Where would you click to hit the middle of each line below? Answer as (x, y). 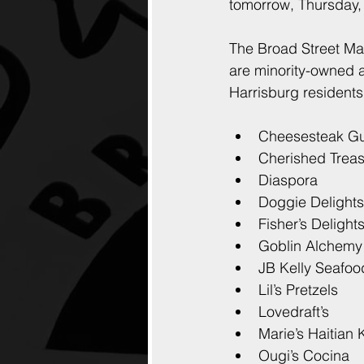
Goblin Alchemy (310, 246)
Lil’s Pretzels (298, 290)
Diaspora (288, 180)
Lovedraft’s (294, 312)
